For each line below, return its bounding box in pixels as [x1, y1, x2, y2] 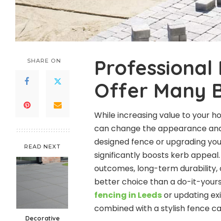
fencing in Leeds [94, 189, 162, 201]
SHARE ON [27, 57, 61, 64]
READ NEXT [24, 143, 61, 150]
